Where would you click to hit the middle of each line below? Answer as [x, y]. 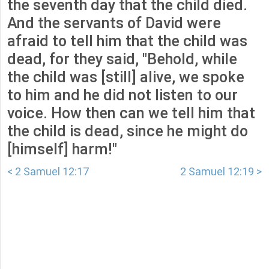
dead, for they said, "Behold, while [122, 59]
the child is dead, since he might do [128, 131]
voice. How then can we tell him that [131, 113]
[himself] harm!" [62, 150]
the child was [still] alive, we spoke [126, 77]
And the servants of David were [114, 23]
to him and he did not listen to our [122, 95]
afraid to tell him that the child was [127, 41]
